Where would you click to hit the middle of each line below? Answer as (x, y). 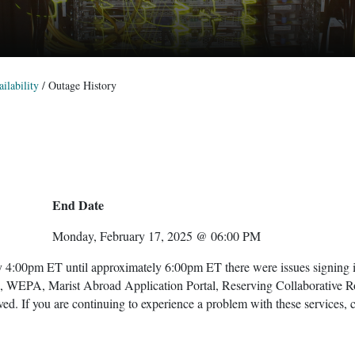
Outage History (82, 85)
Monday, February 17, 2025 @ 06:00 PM (156, 236)
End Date (78, 205)
